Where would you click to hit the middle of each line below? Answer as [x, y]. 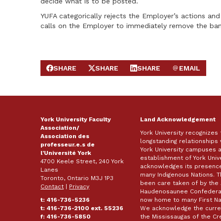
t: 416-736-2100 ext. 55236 [82, 208]
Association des [65, 136]
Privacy [79, 187]
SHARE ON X [109, 72]
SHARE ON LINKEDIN [165, 72]
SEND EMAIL [193, 72]
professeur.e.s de [68, 145]
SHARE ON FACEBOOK [84, 72]
